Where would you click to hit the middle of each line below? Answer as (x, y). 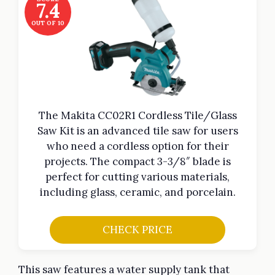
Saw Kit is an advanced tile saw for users (137, 131)
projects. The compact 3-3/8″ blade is (137, 162)
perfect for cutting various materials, (137, 177)
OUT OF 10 (48, 23)
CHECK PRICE (137, 229)
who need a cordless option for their (137, 146)
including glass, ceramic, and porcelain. (137, 192)
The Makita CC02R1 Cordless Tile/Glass (137, 116)
